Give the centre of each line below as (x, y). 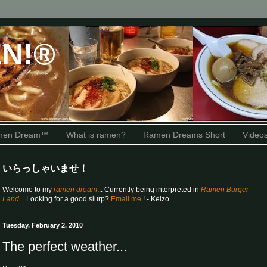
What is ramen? (96, 134)
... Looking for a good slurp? (65, 199)
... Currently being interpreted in (149, 190)
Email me (127, 199)
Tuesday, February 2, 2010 (43, 226)
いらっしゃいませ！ (45, 169)
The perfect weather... (65, 246)
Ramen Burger (225, 190)
